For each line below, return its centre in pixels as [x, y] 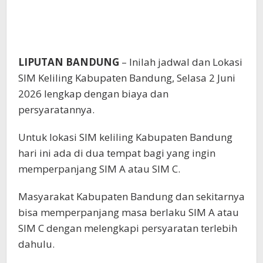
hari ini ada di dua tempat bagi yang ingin [117, 153]
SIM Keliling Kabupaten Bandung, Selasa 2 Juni [127, 78]
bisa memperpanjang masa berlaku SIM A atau [129, 213]
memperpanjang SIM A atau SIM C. [99, 169]
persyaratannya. [56, 110]
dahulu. [36, 244]
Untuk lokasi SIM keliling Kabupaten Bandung [125, 137]
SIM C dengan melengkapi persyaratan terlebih [128, 228]
